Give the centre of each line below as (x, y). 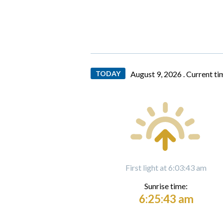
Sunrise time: (166, 186)
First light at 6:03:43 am (166, 167)
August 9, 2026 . (158, 74)
